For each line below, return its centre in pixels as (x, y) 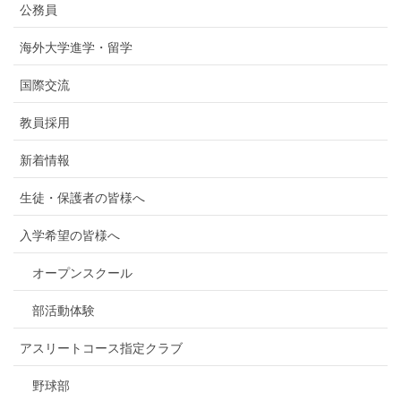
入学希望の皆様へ (70, 235)
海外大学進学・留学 (76, 47)
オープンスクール (82, 273)
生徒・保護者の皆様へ (82, 198)
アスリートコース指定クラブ (101, 348)
